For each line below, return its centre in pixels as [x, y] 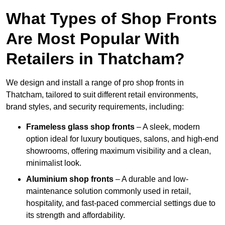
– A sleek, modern [167, 127]
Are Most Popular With [93, 39]
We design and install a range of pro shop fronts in [95, 83]
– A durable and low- [151, 179]
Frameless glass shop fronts [80, 127]
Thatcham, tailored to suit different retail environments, [102, 95]
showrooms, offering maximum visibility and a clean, [119, 151]
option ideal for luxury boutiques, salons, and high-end [122, 139]
